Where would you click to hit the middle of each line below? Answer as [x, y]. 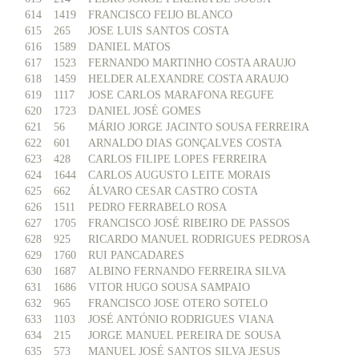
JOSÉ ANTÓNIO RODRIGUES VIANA [181, 319]
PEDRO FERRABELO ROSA [157, 207]
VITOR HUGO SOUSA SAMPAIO [169, 287]
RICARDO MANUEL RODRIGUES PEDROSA [199, 239]
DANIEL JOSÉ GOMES [145, 111]
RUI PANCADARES [136, 255]
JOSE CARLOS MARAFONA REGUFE [181, 95]
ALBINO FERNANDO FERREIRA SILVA [187, 271]
